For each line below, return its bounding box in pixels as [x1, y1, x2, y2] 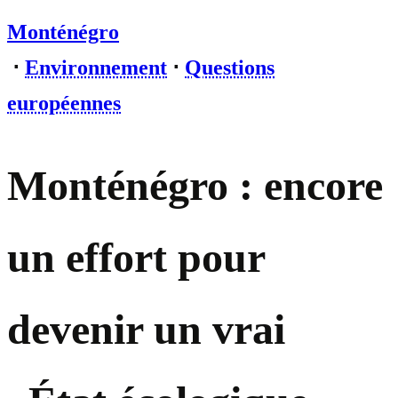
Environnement [25, 56, 167, 79]
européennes [7, 92, 121, 115]
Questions [185, 56, 275, 79]
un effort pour [7, 234, 265, 282]
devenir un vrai [7, 306, 285, 354]
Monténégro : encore [7, 162, 383, 210]
